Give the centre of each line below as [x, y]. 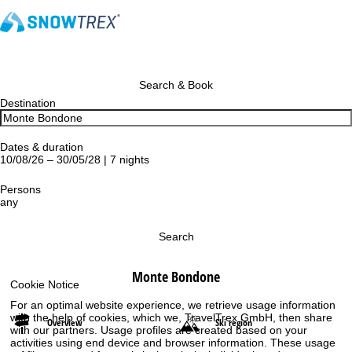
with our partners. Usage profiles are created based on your [159, 330]
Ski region [234, 323]
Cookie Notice [45, 284]
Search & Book [176, 85]
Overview [65, 323]
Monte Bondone [176, 277]
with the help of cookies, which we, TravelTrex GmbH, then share [172, 317]
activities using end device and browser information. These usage [173, 342]
